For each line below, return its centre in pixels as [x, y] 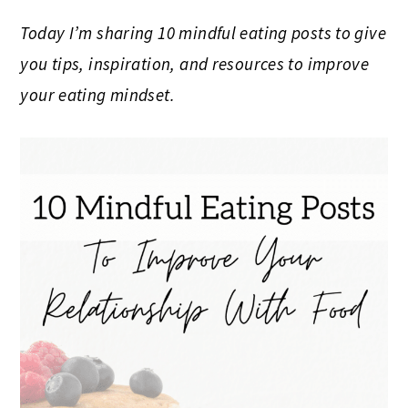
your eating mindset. [100, 94]
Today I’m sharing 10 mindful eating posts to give [204, 32]
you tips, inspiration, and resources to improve [195, 63]
